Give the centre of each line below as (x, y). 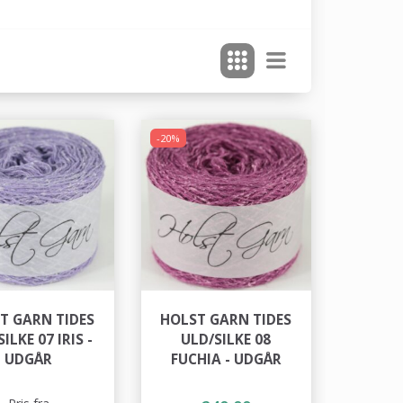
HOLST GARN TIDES (226, 319)
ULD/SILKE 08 (226, 339)
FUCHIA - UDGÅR (226, 359)
